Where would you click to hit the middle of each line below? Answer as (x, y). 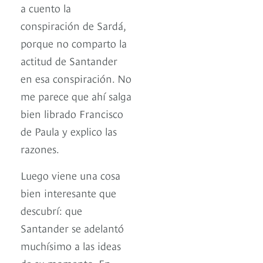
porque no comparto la (74, 43)
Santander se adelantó (72, 228)
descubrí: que (51, 210)
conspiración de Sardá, (73, 25)
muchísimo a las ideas (71, 245)
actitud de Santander (69, 60)
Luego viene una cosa (70, 175)
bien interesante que (68, 193)
